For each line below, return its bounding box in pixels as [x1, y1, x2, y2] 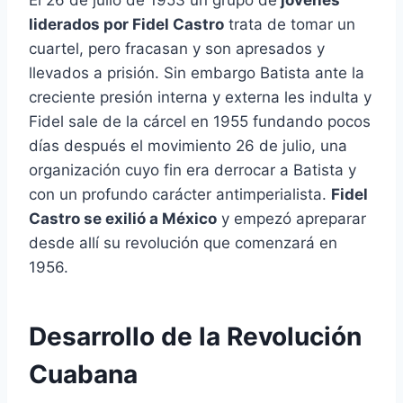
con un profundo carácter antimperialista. [29, 185, 331, 204]
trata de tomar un [224, 15, 355, 34]
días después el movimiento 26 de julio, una [29, 137, 347, 156]
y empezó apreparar [217, 210, 366, 228]
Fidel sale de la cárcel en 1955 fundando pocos [29, 112, 371, 131]
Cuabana [29, 359, 138, 390]
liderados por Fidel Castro [29, 15, 224, 34]
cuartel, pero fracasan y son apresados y [29, 40, 325, 58]
